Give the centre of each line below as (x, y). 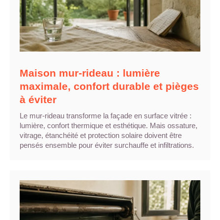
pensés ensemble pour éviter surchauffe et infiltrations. (107, 145)
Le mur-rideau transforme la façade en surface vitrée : (106, 115)
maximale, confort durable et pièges (109, 86)
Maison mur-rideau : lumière (90, 73)
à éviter (38, 99)
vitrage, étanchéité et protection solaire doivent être (101, 135)
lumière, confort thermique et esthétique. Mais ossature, (109, 125)
